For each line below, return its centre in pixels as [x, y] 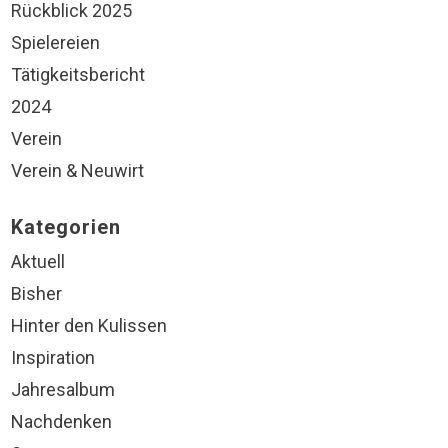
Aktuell [38, 261]
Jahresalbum [63, 389]
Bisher [36, 293]
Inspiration [53, 357]
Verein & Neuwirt [77, 170]
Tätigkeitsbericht [78, 74]
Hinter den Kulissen [89, 325]
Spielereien [55, 42]
